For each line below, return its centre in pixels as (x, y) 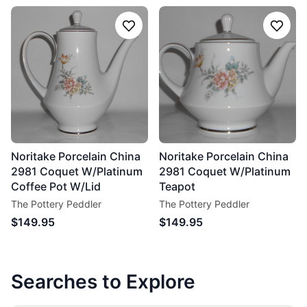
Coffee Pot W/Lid (56, 186)
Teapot (177, 186)
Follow (145, 33)
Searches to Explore (103, 282)
